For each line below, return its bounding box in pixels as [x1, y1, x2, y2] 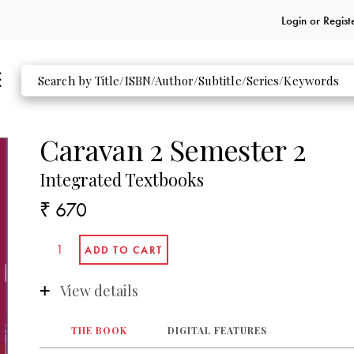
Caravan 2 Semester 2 [40, 130, 307, 168]
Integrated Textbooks [40, 168, 205, 191]
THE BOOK [70, 324, 127, 337]
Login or [281, 12, 323, 28]
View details [59, 281, 138, 300]
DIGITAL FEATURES [168, 324, 268, 337]
